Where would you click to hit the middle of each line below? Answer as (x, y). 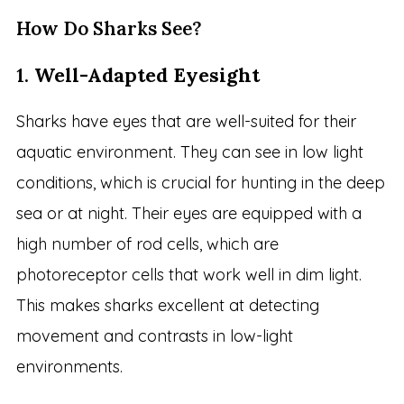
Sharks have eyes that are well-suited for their (186, 122)
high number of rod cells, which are (147, 244)
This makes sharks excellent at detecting (167, 306)
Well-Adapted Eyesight (147, 75)
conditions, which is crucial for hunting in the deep (200, 183)
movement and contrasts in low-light (154, 336)
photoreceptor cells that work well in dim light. (188, 275)
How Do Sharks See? (109, 29)
